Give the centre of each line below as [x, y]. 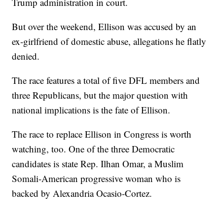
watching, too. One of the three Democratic [93, 149]
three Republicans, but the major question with [100, 95]
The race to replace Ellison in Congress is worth [102, 134]
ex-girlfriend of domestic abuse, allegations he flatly [109, 41]
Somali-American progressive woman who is [96, 179]
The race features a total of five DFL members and [106, 80]
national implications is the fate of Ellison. [91, 110]
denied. [26, 56]
